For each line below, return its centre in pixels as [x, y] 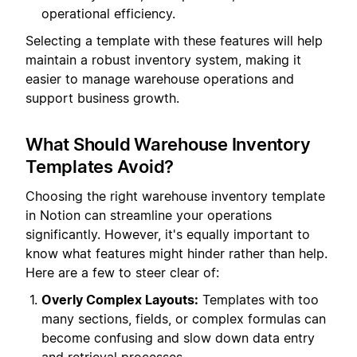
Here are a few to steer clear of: [122, 272]
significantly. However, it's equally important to [168, 234]
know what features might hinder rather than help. [177, 253]
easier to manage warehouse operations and [160, 79]
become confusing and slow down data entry [178, 338]
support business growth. [102, 98]
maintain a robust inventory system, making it [163, 60]
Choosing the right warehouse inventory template [175, 196]
